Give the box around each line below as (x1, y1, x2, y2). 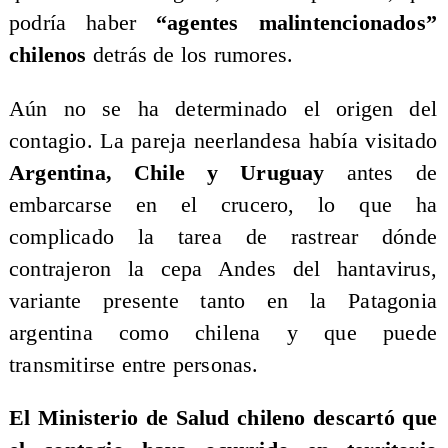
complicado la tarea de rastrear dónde (8, 224, 438, 249)
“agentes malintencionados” (156, 11, 438, 36)
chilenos (8, 43, 87, 68)
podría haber (8, 11, 157, 36)
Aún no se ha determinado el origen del (8, 96, 438, 121)
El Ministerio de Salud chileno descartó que (8, 406, 438, 431)
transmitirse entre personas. (8, 352, 259, 377)
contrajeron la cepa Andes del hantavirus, (8, 256, 438, 281)
